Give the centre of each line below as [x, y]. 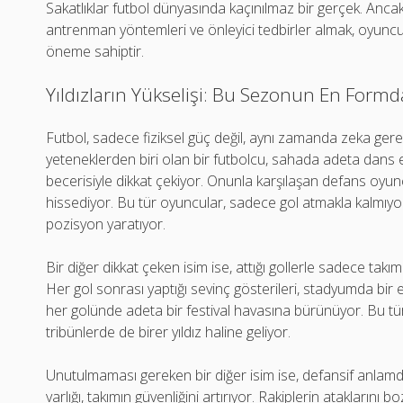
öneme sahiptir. [95, 51]
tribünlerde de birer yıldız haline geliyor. [169, 332]
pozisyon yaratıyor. [106, 224]
